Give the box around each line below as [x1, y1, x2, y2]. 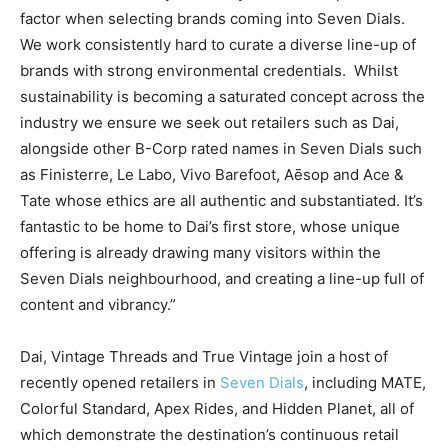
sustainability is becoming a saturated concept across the [20, 86, 425, 106]
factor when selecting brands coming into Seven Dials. [20, 8, 405, 28]
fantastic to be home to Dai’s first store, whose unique [20, 216, 400, 236]
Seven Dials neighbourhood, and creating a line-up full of [20, 268, 424, 288]
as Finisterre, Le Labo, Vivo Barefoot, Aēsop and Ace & [20, 164, 404, 184]
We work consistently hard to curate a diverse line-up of [20, 34, 416, 54]
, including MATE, [304, 372, 426, 392]
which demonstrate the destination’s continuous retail [20, 424, 399, 444]
